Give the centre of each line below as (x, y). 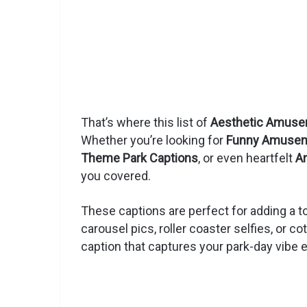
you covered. (117, 176)
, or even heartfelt (247, 158)
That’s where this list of (146, 123)
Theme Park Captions (139, 158)
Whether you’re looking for (153, 140)
